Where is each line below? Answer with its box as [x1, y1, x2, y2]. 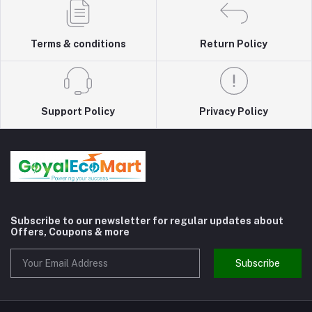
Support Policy [41, 105, 116, 117]
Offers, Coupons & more [10, 226, 130, 237]
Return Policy [200, 38, 268, 49]
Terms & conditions [30, 38, 126, 49]
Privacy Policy [199, 105, 269, 117]
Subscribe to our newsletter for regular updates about [10, 214, 283, 226]
